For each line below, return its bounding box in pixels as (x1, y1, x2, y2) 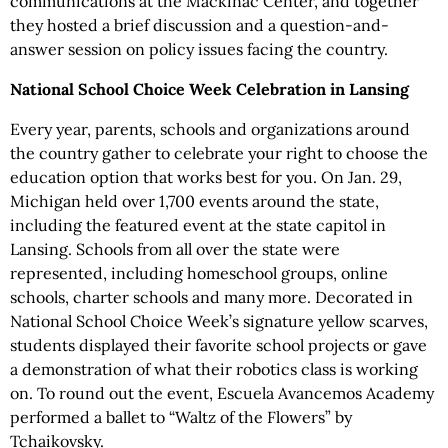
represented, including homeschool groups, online (10, 263, 388, 283)
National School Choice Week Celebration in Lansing (10, 79, 409, 99)
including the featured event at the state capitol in (10, 215, 386, 235)
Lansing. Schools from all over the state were (10, 239, 340, 259)
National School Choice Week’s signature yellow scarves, (10, 311, 428, 331)
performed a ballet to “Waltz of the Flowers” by (10, 407, 352, 427)
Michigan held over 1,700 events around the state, (10, 191, 379, 211)
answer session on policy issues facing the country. (10, 39, 388, 59)
